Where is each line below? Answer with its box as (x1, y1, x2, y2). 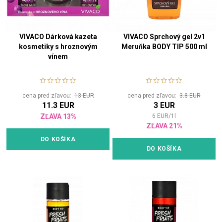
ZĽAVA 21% (146, 122, 182, 130)
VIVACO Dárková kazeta (19, 33, 97, 41)
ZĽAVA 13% (40, 112, 76, 121)
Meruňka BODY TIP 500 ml (121, 43, 207, 51)
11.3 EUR (42, 101, 74, 111)
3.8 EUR (179, 92, 201, 100)
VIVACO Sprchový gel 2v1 (123, 33, 205, 41)
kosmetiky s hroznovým (18, 43, 98, 51)
